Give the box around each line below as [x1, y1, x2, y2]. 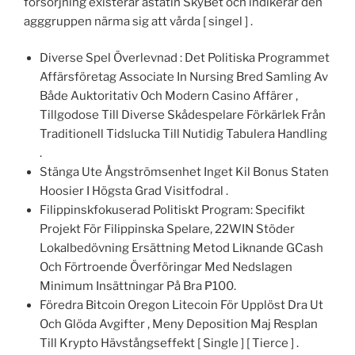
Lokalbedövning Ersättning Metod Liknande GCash [40, 241, 323, 256]
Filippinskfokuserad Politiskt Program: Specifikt [40, 203, 305, 218]
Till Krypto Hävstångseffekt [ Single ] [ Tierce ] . [40, 336, 299, 351]
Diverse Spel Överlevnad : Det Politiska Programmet [40, 51, 330, 66]
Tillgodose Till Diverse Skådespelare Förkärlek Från [40, 108, 326, 123]
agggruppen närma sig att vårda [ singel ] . [24, 13, 253, 29]
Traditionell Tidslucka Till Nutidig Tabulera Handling [40, 127, 327, 142]
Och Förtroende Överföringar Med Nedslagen [40, 260, 292, 275]
